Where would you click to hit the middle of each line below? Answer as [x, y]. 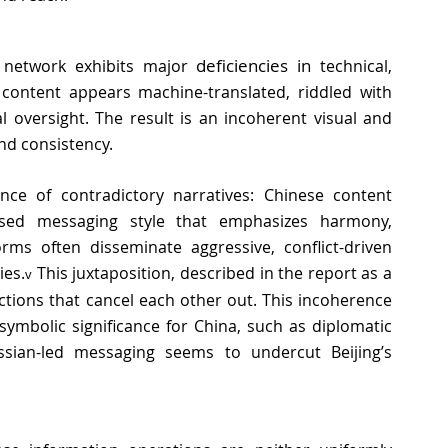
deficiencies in [254, 66]
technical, [352, 66]
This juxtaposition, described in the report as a [212, 273]
